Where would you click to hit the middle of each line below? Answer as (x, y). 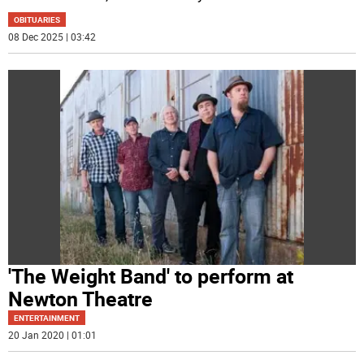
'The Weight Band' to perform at (151, 276)
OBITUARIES (37, 19)
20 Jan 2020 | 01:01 (53, 335)
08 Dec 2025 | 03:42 (52, 36)
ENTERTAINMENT (47, 318)
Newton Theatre (81, 299)
